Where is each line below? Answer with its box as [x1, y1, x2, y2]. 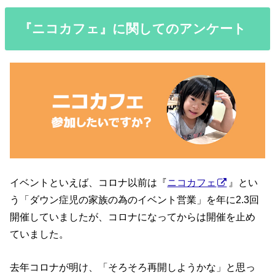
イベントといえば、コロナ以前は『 [10, 176, 168, 188]
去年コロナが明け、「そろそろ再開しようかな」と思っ [10, 261, 256, 273]
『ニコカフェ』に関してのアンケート [18, 21, 246, 36]
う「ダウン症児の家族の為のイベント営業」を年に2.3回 [10, 193, 260, 205]
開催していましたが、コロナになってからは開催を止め [10, 211, 256, 222]
